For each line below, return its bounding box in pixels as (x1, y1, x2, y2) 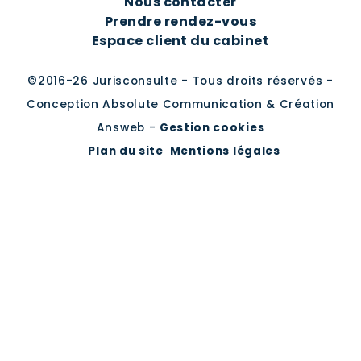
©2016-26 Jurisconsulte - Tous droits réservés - (27, 73, 334, 89)
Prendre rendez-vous (104, 12, 257, 31)
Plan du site (88, 143, 164, 159)
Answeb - (96, 119, 160, 135)
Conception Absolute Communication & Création (26, 96, 335, 112)
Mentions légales (169, 143, 280, 159)
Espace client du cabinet (91, 31, 270, 51)
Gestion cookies (159, 119, 265, 135)
